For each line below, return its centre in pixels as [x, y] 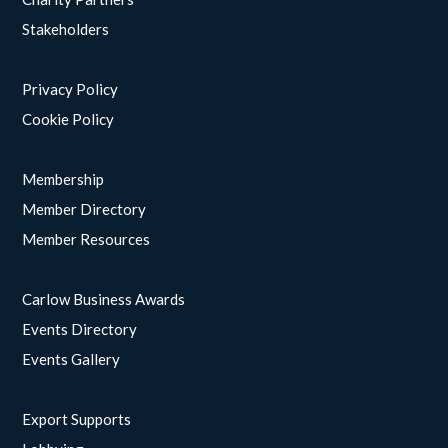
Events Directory [80, 329]
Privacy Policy [70, 89]
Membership [63, 179]
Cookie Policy [68, 119]
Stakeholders [66, 29]
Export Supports [77, 419]
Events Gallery [71, 359]
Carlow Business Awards [104, 299]
